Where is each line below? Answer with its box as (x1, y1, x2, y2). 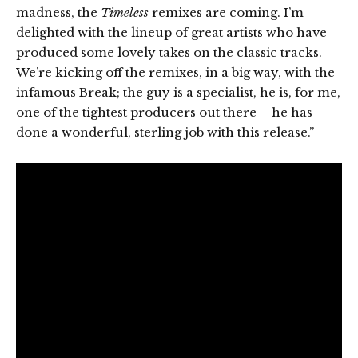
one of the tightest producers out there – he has (16, 105, 312, 120)
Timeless (101, 5, 149, 20)
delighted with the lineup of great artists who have (16, 25, 327, 40)
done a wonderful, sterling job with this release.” (16, 125, 314, 140)
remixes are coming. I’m (149, 5, 304, 20)
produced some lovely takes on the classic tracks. (16, 45, 322, 60)
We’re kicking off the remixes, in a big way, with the (16, 65, 335, 80)
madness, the (16, 5, 101, 20)
